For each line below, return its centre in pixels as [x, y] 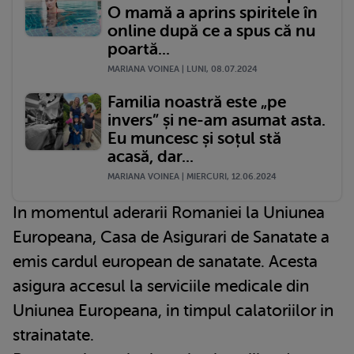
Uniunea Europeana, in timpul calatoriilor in [173, 311]
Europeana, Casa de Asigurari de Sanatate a [171, 237]
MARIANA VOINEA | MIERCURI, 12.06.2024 [192, 177]
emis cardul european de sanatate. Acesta [165, 262]
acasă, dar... [151, 157]
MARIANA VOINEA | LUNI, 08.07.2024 [183, 70]
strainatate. [53, 335]
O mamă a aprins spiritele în [213, 13]
